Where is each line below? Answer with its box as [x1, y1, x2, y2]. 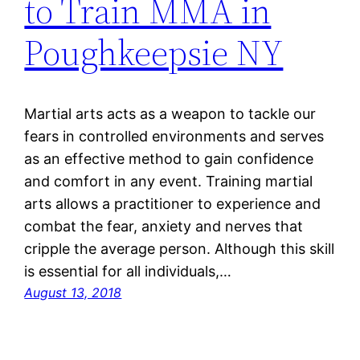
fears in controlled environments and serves [24, 128, 325, 145]
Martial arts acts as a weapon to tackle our [24, 105, 317, 123]
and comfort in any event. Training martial [24, 173, 313, 190]
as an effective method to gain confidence [24, 150, 314, 168]
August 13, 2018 [24, 284, 122, 301]
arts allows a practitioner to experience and [24, 195, 321, 213]
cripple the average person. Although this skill [24, 240, 335, 258]
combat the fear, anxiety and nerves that [24, 218, 304, 235]
